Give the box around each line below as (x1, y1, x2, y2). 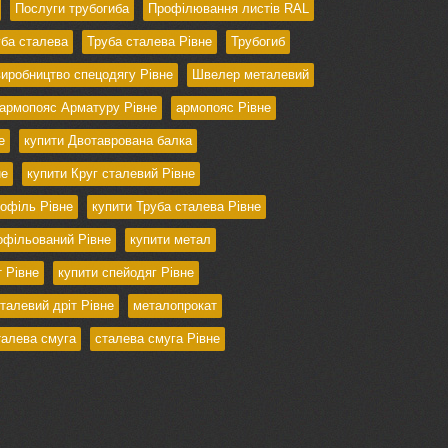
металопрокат (132, 298, 217, 314)
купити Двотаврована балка (23, 133, 192, 149)
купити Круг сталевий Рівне (26, 166, 195, 182)
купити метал (129, 232, 211, 248)
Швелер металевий (191, 67, 309, 83)
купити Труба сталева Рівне (91, 199, 261, 215)
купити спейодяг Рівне (57, 265, 194, 281)
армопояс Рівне (175, 100, 271, 116)
